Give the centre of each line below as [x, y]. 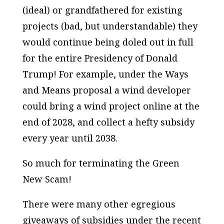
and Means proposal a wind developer [106, 90]
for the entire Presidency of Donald [100, 58]
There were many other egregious [99, 204]
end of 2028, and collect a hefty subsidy [108, 122]
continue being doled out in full [123, 42]
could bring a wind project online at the [111, 106]
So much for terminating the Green [101, 163]
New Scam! [47, 179]
